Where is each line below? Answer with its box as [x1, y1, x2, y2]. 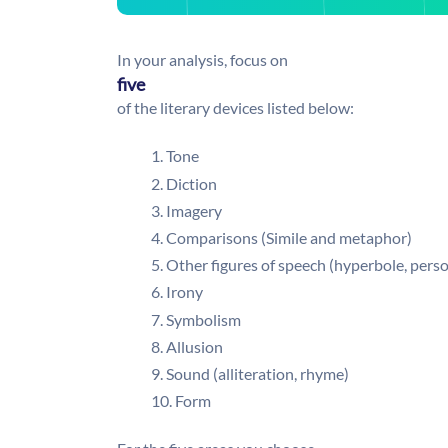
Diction [166, 173, 217, 193]
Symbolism [166, 309, 241, 329]
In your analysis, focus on [117, 50, 288, 70]
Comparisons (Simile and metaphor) [166, 227, 412, 247]
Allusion [166, 336, 223, 356]
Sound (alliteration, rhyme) [166, 363, 349, 383]
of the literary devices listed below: [117, 98, 354, 118]
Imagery [166, 200, 222, 220]
